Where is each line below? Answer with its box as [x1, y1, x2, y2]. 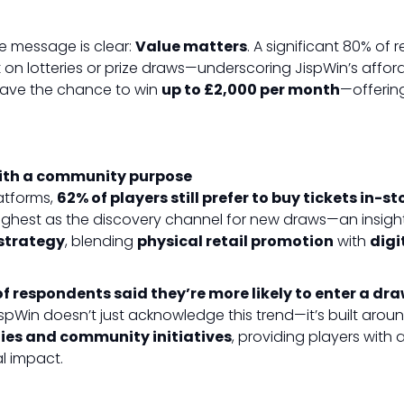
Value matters [135, 36, 247, 57]
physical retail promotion [137, 231, 334, 252]
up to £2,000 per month [161, 79, 340, 100]
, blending [65, 231, 137, 252]
